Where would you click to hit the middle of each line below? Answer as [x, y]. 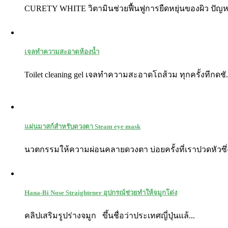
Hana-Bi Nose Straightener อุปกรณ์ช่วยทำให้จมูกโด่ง [101, 192]
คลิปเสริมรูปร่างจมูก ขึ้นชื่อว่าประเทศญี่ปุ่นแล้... [110, 216]
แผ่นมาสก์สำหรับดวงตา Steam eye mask [82, 126]
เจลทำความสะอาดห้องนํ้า [62, 52]
